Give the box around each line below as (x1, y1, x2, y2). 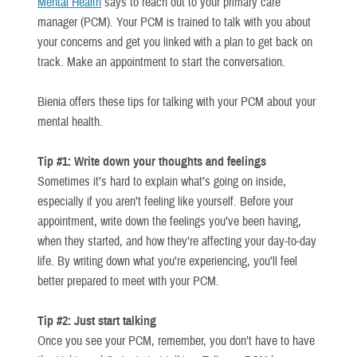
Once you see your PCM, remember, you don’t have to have (37, 332, 315, 349)
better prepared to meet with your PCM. (37, 273, 219, 289)
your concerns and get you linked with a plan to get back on (37, 33, 312, 50)
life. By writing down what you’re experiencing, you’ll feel (37, 253, 297, 269)
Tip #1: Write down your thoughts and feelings (37, 153, 266, 170)
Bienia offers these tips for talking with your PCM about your (37, 93, 316, 110)
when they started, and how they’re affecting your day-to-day (37, 233, 316, 249)
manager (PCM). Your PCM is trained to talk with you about (37, 14, 311, 30)
